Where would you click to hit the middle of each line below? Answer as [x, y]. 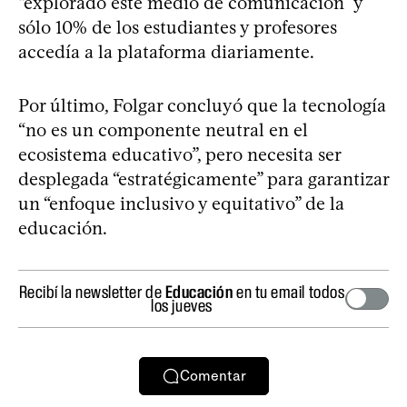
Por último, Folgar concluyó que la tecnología [202, 105]
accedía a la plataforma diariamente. [166, 51]
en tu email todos [289, 291]
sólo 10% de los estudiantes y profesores [178, 27]
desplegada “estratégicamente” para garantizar [203, 179]
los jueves [182, 305]
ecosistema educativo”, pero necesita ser [179, 154]
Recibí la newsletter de [92, 291]
